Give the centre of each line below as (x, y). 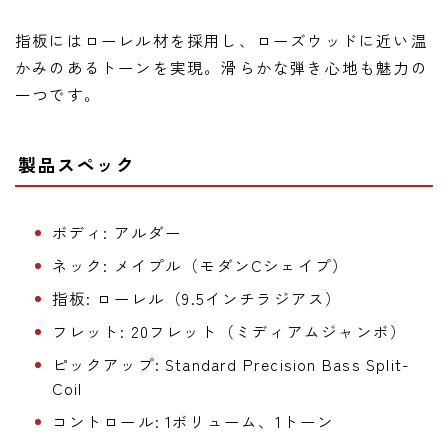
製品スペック (76, 164)
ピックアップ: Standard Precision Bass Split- (231, 364)
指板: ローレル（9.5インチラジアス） (197, 298)
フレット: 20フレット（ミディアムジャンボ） (229, 331)
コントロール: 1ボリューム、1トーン (193, 421)
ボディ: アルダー (117, 232)
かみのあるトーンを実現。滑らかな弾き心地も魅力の (221, 66)
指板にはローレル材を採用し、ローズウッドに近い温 (221, 39)
